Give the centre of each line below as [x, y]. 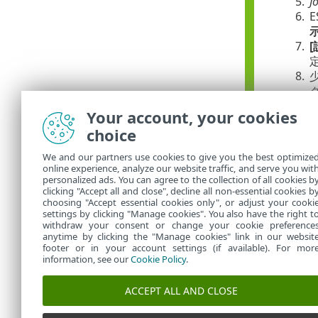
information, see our [87, 259]
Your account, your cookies [192, 117]
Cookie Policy [158, 259]
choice [111, 135]
